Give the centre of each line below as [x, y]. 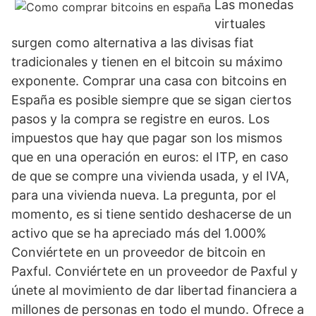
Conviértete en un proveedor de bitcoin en [139, 252]
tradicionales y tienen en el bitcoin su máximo [147, 62]
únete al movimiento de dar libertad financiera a [154, 290]
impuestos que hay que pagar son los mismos [147, 138]
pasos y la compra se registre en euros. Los [140, 119]
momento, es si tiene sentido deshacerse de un [152, 214]
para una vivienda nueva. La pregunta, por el [144, 195]
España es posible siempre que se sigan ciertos [151, 100]
